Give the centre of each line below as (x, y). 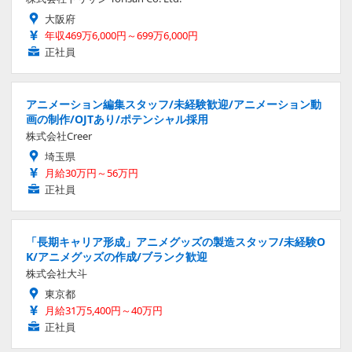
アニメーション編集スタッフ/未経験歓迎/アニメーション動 (174, 104)
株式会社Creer (59, 136)
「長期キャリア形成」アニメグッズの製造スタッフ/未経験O (176, 242)
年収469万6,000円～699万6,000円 (121, 35)
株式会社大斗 (57, 273)
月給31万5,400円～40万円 (104, 310)
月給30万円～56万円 (92, 173)
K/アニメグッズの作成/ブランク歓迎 (117, 257)
